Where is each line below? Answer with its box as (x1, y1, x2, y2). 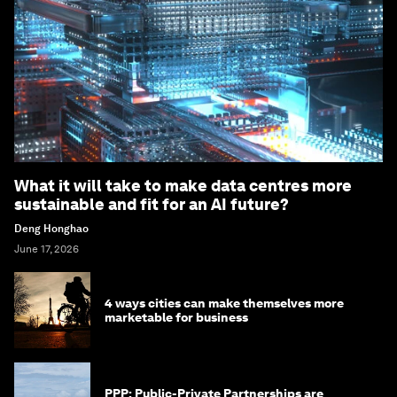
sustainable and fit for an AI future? (14, 194, 289, 214)
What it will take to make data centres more (14, 175, 352, 195)
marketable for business (105, 309, 248, 324)
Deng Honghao (14, 222, 89, 235)
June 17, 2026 (14, 242, 79, 255)
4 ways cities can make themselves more (105, 295, 344, 310)
